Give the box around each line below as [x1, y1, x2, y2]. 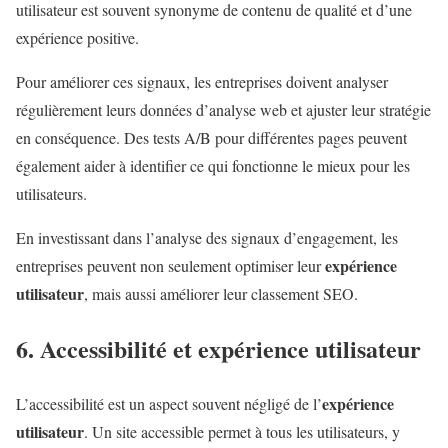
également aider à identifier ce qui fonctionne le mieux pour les [16, 154, 410, 176]
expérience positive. [16, 26, 139, 48]
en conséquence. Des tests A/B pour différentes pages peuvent [16, 126, 407, 148]
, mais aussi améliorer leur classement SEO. [84, 282, 358, 304]
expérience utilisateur [198, 330, 421, 366]
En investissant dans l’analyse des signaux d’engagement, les [16, 226, 398, 248]
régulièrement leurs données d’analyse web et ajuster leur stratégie [16, 98, 431, 120]
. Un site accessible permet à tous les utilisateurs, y [84, 420, 400, 442]
